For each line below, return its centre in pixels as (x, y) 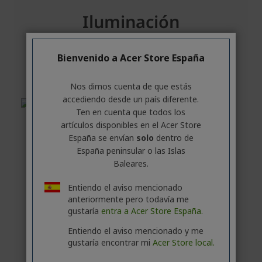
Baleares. (131, 163)
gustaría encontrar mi (110, 242)
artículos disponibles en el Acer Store (131, 125)
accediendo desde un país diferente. (131, 99)
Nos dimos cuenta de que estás (131, 86)
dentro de (175, 138)
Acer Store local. (183, 242)
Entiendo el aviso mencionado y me (135, 231)
